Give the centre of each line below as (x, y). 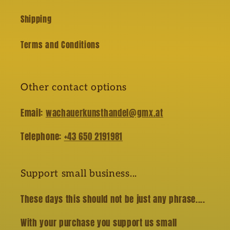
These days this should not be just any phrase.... (113, 199)
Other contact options (74, 87)
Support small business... (79, 174)
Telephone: (42, 137)
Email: (33, 113)
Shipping (36, 19)
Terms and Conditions (60, 45)
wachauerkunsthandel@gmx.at (104, 113)
